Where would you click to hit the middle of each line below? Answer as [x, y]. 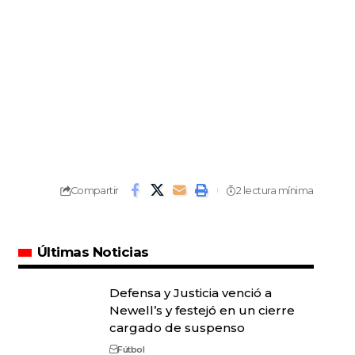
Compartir [94, 190]
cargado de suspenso [177, 328]
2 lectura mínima [275, 190]
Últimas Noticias [93, 252]
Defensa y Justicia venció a [190, 293]
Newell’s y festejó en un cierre [202, 311]
